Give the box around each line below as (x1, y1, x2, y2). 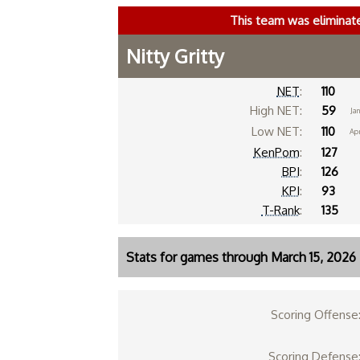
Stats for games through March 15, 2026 (126, 249, 356, 265)
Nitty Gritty (126, 43, 224, 68)
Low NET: (251, 124, 302, 139)
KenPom (253, 145, 300, 160)
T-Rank (261, 202, 300, 218)
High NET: (249, 103, 302, 118)
